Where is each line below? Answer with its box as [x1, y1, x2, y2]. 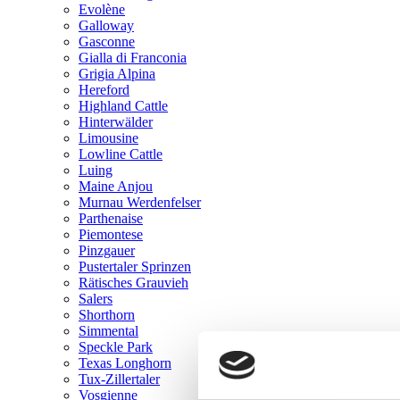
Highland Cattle [79, 98, 168, 113]
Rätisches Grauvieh [79, 275, 188, 290]
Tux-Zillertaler [79, 371, 160, 387]
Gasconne [79, 34, 135, 49]
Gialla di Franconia [79, 50, 187, 65]
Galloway [79, 18, 134, 33]
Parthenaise [79, 211, 143, 226]
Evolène [79, 2, 125, 17]
